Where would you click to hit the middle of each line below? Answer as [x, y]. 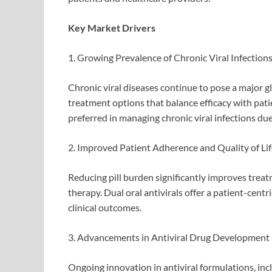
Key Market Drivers [112, 28]
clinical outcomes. [105, 208]
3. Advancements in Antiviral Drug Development [169, 237]
